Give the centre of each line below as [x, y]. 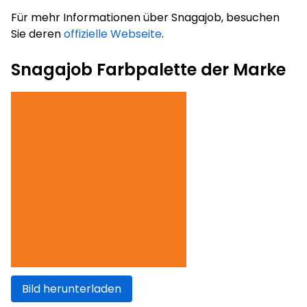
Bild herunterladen [72, 288]
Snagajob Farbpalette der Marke [148, 69]
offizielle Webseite [113, 34]
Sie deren [37, 34]
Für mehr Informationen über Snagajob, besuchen [145, 17]
